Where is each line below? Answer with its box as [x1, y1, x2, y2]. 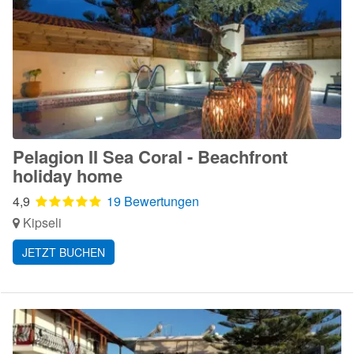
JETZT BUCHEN [22, 244, 105, 260]
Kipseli [20, 213, 62, 232]
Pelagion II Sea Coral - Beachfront [13, 144, 288, 169]
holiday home [13, 163, 122, 188]
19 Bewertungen [107, 192, 199, 210]
